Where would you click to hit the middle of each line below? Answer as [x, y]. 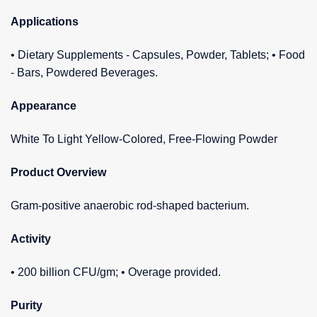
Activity [31, 238]
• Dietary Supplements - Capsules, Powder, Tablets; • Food [158, 54]
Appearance [44, 105]
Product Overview [58, 172]
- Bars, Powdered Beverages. [84, 72]
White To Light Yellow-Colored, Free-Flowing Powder [144, 139]
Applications [45, 21]
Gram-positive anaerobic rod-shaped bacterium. [130, 205]
